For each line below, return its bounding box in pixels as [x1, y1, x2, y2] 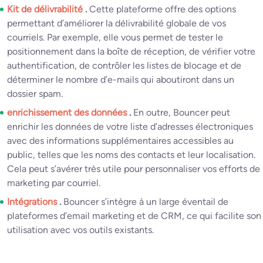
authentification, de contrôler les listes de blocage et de [7, 60, 241, 72]
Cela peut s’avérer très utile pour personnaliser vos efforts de [7, 163, 260, 175]
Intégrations [7, 196, 59, 208]
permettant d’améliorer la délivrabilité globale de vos [7, 18, 226, 29]
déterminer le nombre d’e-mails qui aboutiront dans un [7, 74, 234, 86]
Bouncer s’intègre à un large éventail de [63, 196, 228, 208]
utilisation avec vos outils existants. [7, 224, 154, 236]
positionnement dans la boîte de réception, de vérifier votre [7, 46, 255, 58]
